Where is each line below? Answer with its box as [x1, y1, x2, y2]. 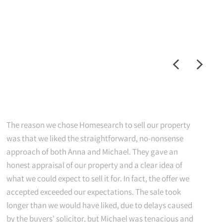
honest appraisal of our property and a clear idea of [6, 160, 182, 170]
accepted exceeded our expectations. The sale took [6, 186, 181, 197]
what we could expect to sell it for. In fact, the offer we [6, 173, 189, 184]
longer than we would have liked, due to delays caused [6, 200, 192, 211]
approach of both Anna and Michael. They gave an [6, 146, 178, 157]
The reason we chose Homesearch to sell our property [6, 119, 190, 130]
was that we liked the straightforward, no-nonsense [6, 133, 183, 144]
